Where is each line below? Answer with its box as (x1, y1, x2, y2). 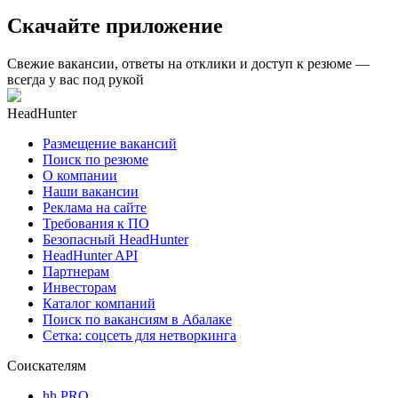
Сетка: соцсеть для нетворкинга (43, 327, 236, 343)
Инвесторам (43, 279, 116, 295)
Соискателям (7, 357, 86, 373)
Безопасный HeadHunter (43, 231, 188, 247)
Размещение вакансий (43, 135, 177, 151)
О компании (43, 167, 117, 183)
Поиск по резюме (43, 151, 148, 167)
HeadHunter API (43, 247, 138, 263)
